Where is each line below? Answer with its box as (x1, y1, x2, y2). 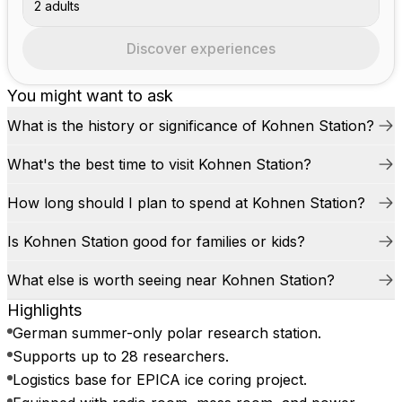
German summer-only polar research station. (13, 324, 321, 342)
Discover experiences (127, 39, 275, 57)
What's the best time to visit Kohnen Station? (7, 155, 311, 173)
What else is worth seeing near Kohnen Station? (7, 271, 335, 289)
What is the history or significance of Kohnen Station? (7, 117, 374, 135)
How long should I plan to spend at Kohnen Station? (7, 194, 365, 212)
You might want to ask (7, 86, 173, 105)
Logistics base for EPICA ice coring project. (13, 371, 307, 389)
